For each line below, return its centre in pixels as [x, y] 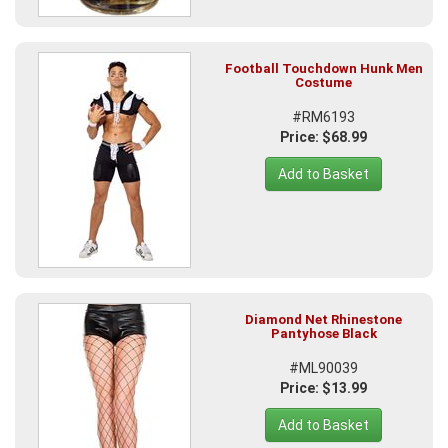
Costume [323, 83]
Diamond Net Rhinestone [323, 320]
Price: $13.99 [323, 388]
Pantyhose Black [323, 334]
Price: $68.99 [323, 137]
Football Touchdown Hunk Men [323, 69]
